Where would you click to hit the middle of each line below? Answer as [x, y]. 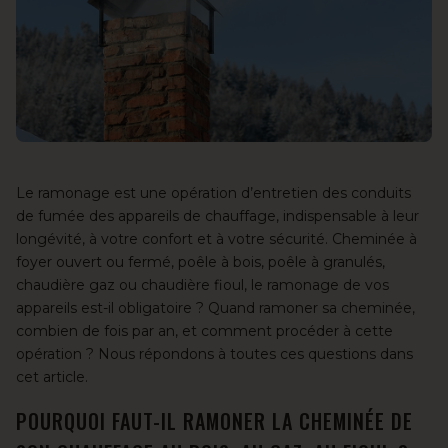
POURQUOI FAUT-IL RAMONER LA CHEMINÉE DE [214, 421]
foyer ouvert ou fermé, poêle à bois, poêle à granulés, [200, 262]
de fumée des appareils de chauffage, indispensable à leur [217, 216]
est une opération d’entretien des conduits [260, 193]
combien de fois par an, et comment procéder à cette [204, 331]
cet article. [52, 377]
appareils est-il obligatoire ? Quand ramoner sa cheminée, [215, 308]
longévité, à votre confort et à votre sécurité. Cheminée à [216, 239]
